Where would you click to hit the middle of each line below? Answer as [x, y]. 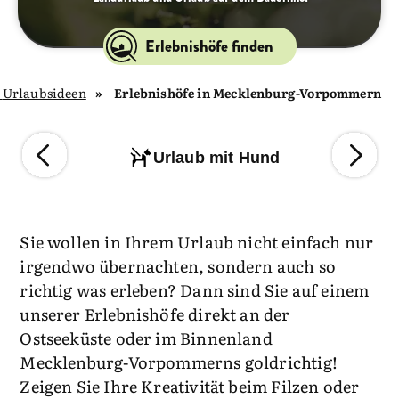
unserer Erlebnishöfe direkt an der [155, 314]
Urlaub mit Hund [216, 157]
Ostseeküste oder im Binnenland [146, 338]
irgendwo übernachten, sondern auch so [178, 266]
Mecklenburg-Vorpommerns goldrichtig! [179, 362]
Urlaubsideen [44, 93]
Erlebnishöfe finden [209, 46]
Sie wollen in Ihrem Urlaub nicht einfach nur [197, 242]
